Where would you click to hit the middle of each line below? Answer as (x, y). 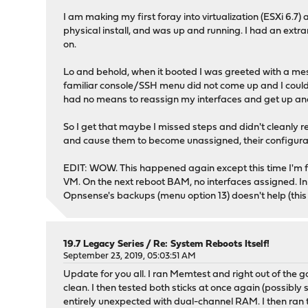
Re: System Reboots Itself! (212, 245)
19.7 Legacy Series (104, 245)
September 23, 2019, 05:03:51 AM (130, 256)
